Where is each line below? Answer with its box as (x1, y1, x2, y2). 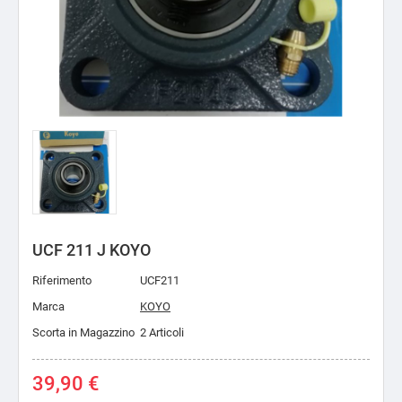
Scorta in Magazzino (32, 326, 135, 339)
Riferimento (32, 274, 92, 287)
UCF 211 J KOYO (32, 240, 151, 259)
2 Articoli (140, 326, 184, 339)
